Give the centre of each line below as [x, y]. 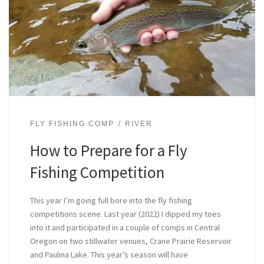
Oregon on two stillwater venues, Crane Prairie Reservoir [131, 241]
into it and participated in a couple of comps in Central [125, 227]
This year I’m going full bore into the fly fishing [111, 200]
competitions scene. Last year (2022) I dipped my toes [125, 214]
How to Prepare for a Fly [108, 151]
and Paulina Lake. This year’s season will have [109, 254]
